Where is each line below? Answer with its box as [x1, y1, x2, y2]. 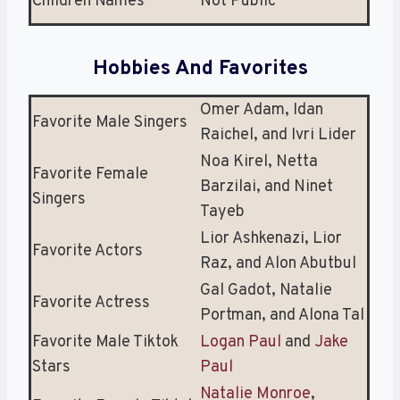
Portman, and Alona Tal [200, 305, 364, 327]
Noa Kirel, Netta [200, 152, 318, 173]
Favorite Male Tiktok [32, 332, 179, 354]
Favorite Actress [32, 293, 150, 314]
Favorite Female [32, 164, 148, 186]
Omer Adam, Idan [200, 100, 323, 121]
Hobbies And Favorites [92, 55, 308, 82]
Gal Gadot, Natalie [200, 280, 332, 302]
